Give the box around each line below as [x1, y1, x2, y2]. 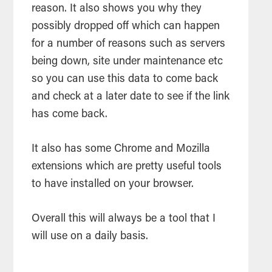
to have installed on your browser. [32, 179, 194, 191]
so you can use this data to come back [32, 74, 219, 86]
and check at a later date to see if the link [32, 92, 230, 103]
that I [187, 214, 216, 225]
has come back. [32, 109, 108, 121]
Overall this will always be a [32, 214, 169, 225]
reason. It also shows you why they [32, 4, 202, 15]
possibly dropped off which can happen [32, 21, 220, 33]
